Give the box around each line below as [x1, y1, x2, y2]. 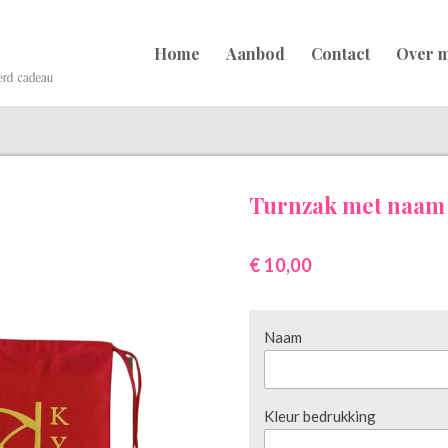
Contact [311, 42, 371, 64]
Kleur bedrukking [264, 407, 376, 426]
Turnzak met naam [249, 190, 445, 220]
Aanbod [226, 42, 286, 64]
